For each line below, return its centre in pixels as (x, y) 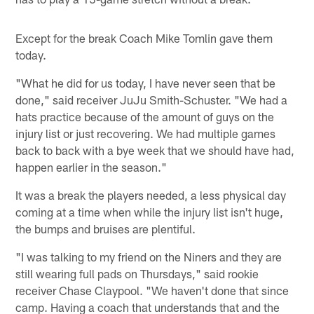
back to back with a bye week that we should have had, (155, 150)
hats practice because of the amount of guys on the (145, 117)
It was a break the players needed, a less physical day (151, 195)
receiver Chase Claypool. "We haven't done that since (152, 291)
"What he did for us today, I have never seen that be (146, 83)
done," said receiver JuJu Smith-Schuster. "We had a (152, 100)
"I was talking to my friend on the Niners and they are (149, 257)
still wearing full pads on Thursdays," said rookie (137, 274)
